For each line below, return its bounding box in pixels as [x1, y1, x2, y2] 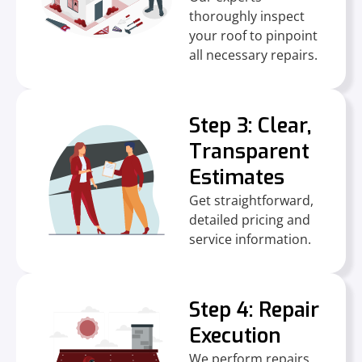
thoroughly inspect [189, 6, 305, 25]
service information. [189, 229, 311, 248]
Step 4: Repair [189, 296, 319, 323]
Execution [189, 322, 281, 349]
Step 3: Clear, [189, 112, 312, 139]
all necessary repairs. [189, 45, 318, 64]
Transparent [189, 137, 309, 165]
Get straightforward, [189, 191, 314, 209]
